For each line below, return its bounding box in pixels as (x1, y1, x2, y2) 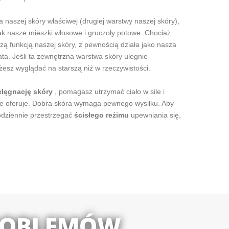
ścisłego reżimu (74, 110, 129, 119)
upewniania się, (129, 110, 181, 119)
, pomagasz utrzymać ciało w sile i (53, 87, 165, 96)
